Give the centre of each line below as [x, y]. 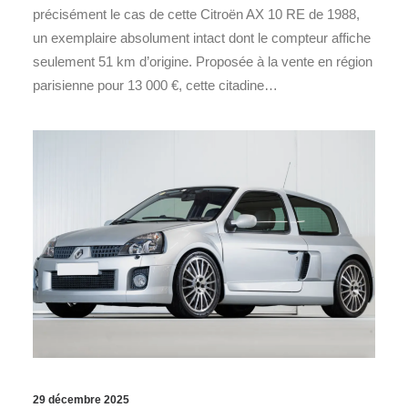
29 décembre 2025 [81, 399]
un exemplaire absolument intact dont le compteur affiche [202, 37]
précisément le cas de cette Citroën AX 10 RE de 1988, [196, 14]
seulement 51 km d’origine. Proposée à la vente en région [203, 61]
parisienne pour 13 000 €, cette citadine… [155, 85]
